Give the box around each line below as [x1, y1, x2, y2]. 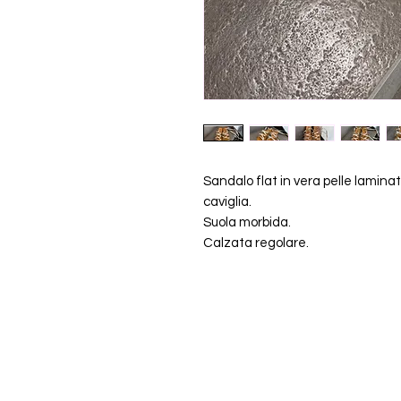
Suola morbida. [203, 216, 291, 229]
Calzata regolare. [203, 236, 309, 250]
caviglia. [203, 195, 252, 209]
